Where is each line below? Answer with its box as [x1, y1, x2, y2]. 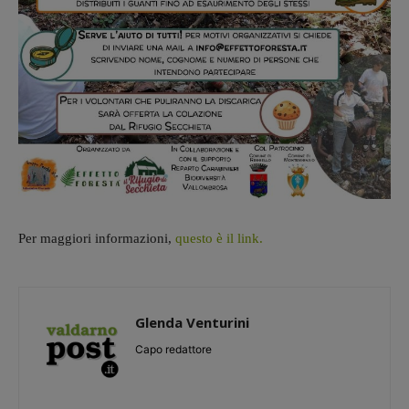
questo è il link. [172, 231, 267, 246]
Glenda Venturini [135, 313, 249, 331]
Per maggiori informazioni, [18, 231, 172, 246]
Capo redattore [135, 342, 212, 356]
